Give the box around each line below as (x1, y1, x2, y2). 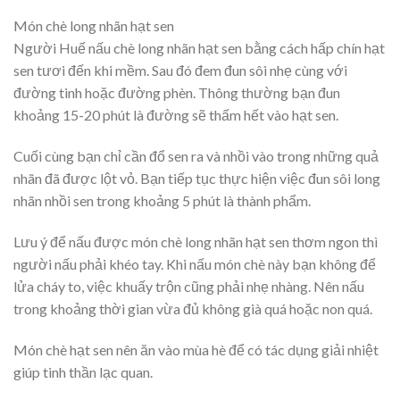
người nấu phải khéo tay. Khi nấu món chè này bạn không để (13, 254, 376, 272)
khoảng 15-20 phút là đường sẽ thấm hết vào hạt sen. (13, 106, 338, 124)
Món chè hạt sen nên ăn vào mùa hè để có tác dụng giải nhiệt (13, 340, 379, 358)
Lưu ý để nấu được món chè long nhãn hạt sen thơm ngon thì (13, 232, 378, 250)
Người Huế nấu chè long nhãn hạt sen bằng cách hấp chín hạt (13, 39, 385, 57)
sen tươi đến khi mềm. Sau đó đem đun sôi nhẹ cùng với (13, 62, 347, 79)
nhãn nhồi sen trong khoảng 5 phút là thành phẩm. (13, 191, 311, 209)
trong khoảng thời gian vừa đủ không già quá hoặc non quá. (13, 299, 372, 317)
